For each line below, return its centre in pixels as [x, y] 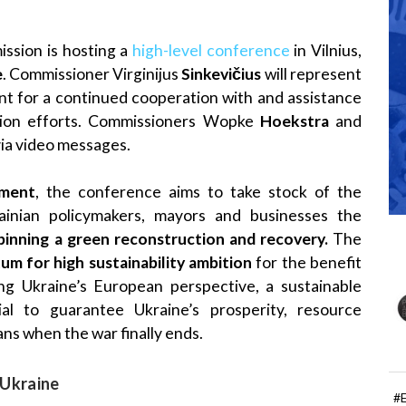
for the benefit [307, 263]
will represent [312, 73]
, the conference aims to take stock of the [198, 192]
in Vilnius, [326, 50]
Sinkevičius [220, 73]
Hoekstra [294, 121]
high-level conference [211, 50]
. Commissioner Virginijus [91, 73]
